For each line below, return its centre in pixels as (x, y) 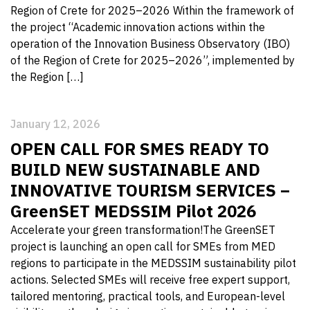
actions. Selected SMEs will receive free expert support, (150, 280)
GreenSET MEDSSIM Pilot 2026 (133, 211)
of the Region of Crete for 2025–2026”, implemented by (153, 60)
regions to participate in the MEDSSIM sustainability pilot (153, 263)
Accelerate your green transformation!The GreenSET (143, 230)
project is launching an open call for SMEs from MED (143, 246)
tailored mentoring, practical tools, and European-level (148, 296)
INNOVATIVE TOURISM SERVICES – (150, 190)
